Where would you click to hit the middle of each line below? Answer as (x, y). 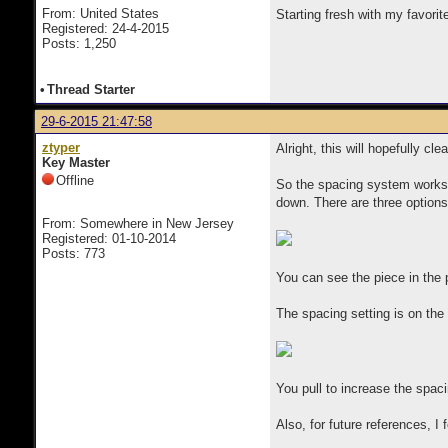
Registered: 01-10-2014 (109, 238)
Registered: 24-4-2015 (105, 28)
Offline (75, 180)
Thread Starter (91, 89)
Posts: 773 (73, 253)
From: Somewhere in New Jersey (138, 223)
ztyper (61, 147)
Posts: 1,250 (79, 43)
